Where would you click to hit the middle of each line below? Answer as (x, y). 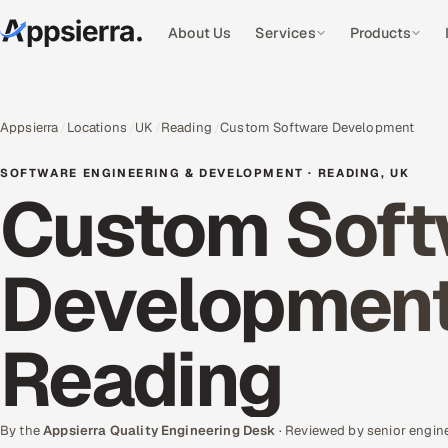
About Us (200, 33)
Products (380, 33)
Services (285, 33)
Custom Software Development (317, 127)
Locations (97, 127)
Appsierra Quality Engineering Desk (159, 430)
